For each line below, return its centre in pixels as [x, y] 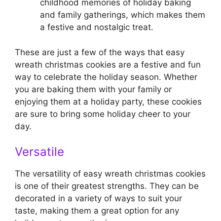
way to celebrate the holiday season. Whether [106, 77]
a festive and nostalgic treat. [97, 27]
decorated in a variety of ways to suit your [98, 199]
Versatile [39, 152]
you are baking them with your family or [93, 89]
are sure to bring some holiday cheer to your [103, 114]
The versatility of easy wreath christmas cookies [110, 174]
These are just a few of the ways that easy [100, 52]
